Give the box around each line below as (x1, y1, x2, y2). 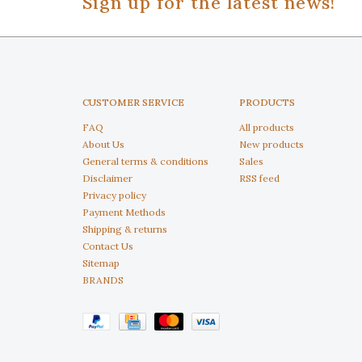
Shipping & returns (82, 223, 167, 235)
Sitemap (82, 257, 120, 269)
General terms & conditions (82, 155, 208, 167)
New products (238, 138, 304, 150)
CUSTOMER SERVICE (82, 96, 184, 108)
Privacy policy (82, 189, 146, 201)
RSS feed (238, 172, 280, 184)
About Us (82, 138, 124, 150)
